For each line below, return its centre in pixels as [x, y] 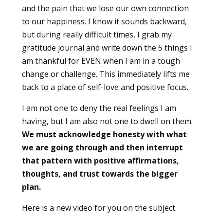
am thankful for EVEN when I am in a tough [101, 61]
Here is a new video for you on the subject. [99, 208]
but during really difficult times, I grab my [97, 34]
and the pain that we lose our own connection [105, 8]
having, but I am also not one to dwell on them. [107, 121]
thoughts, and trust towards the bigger [100, 173]
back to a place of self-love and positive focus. [105, 87]
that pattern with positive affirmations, [100, 160]
